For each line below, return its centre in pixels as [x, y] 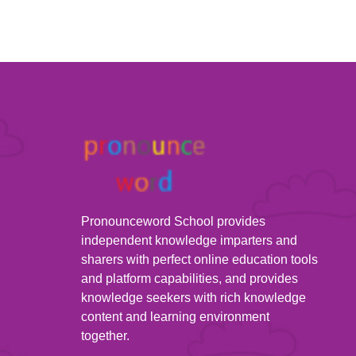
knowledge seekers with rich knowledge [193, 298]
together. [105, 336]
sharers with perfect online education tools [199, 259]
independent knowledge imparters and [189, 240]
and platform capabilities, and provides [190, 279]
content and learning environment [175, 317]
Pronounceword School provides [173, 221]
